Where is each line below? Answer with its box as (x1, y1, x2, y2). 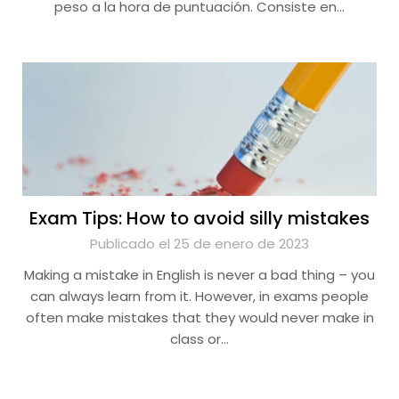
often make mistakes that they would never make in (25, 308, 374, 327)
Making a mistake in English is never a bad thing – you (24, 265, 375, 284)
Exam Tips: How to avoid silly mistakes (29, 206, 370, 231)
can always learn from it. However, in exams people (30, 287, 369, 305)
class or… (170, 330, 229, 348)
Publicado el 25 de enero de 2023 (90, 234, 309, 253)
